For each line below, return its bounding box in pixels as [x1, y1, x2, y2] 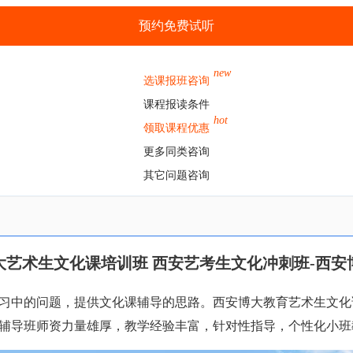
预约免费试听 [139, 19, 214, 33]
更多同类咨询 [143, 146, 210, 158]
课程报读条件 [143, 98, 210, 111]
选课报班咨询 [143, 75, 210, 87]
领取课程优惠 [143, 122, 210, 135]
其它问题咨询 [143, 169, 210, 182]
